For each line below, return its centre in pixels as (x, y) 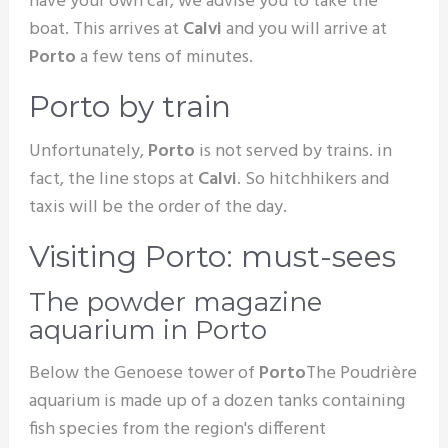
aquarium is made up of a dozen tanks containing (216, 401)
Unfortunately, (88, 151)
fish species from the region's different (177, 429)
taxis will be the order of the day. (157, 207)
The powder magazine (175, 301)
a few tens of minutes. (164, 57)
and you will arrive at (304, 29)
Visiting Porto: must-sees (212, 256)
